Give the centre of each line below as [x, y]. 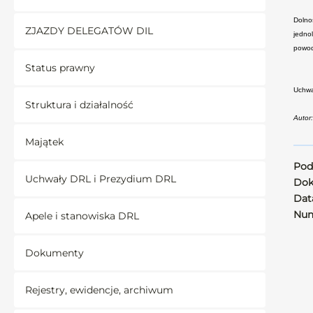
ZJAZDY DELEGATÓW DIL [89, 31]
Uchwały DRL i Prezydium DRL [101, 179]
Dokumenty [54, 253]
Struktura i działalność [79, 105]
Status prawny [60, 68]
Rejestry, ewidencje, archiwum [99, 290]
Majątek [44, 142]
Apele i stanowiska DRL [82, 216]
